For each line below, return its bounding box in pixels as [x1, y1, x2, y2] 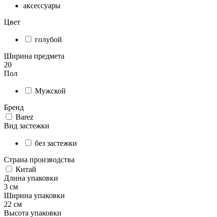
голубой [35, 35, 62, 44]
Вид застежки [4, 122, 49, 130]
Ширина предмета [4, 52, 64, 61]
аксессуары [23, 1, 61, 10]
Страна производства [4, 155, 75, 164]
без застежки [35, 139, 77, 148]
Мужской [35, 87, 66, 95]
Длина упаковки [4, 174, 58, 183]
